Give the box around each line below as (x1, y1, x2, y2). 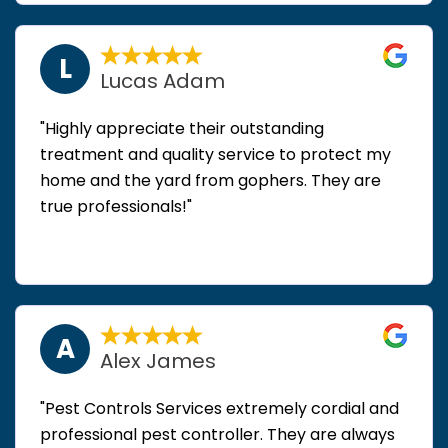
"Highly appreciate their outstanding (40, 116, 324, 140)
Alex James (100, 346, 217, 375)
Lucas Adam (100, 66, 226, 95)
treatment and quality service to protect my (40, 142, 391, 166)
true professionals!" (40, 194, 192, 218)
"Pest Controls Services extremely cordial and (40, 396, 399, 420)
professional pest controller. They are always (40, 422, 395, 446)
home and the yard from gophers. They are (40, 168, 381, 192)
